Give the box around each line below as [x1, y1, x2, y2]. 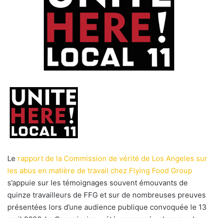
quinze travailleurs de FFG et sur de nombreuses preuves [7, 190, 206, 200]
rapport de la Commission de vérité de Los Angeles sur [18, 154, 207, 163]
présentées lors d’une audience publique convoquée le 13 [7, 202, 207, 212]
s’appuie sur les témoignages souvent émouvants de [7, 178, 188, 188]
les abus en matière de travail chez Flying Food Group [7, 166, 192, 176]
